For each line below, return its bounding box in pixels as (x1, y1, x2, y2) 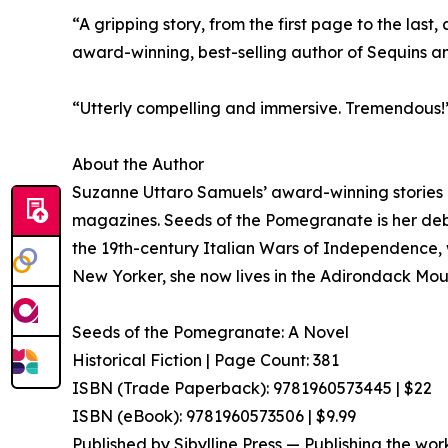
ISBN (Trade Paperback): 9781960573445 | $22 (72, 377, 432, 398)
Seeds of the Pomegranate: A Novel (72, 321, 349, 342)
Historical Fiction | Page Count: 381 (72, 349, 339, 370)
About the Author (72, 153, 204, 174)
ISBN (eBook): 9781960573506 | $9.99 (72, 405, 356, 426)
